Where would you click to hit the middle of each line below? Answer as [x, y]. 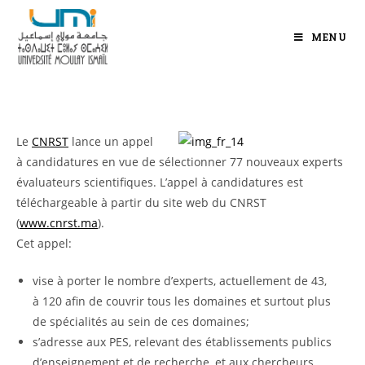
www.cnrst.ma [59, 223]
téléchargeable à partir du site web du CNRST [141, 202]
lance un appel [111, 141]
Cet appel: [44, 243]
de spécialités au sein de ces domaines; [141, 321]
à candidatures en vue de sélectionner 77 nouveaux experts [180, 162]
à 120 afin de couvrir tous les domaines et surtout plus [182, 301]
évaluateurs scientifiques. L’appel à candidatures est [160, 182]
